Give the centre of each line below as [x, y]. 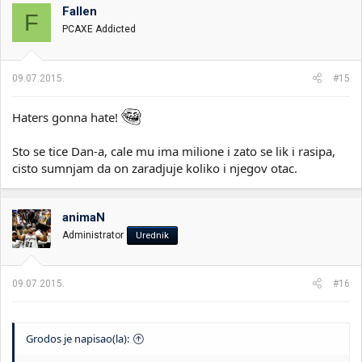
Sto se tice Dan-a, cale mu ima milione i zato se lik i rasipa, [174, 151]
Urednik [152, 235]
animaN [84, 217]
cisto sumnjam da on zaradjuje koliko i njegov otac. [155, 168]
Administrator [93, 235]
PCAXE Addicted [99, 29]
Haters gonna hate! [67, 117]
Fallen [80, 11]
